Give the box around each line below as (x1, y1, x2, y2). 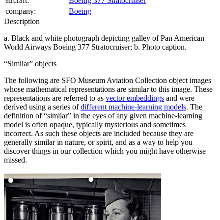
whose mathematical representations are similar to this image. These (4, 84, 213, 93)
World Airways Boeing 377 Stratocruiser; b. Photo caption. (4, 42, 187, 51)
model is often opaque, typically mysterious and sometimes (4, 120, 186, 129)
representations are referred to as (4, 93, 106, 102)
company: (5, 6, 36, 15)
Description (4, 17, 40, 26)
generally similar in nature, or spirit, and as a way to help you (4, 137, 192, 146)
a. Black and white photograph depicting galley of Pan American (4, 33, 204, 42)
